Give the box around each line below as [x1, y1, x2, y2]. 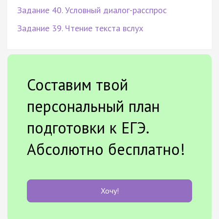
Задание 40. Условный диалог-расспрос [17, 4, 167, 16]
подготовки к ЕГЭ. [27, 117, 149, 138]
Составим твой [27, 74, 128, 95]
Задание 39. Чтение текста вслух [17, 22, 143, 34]
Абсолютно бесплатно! [27, 138, 185, 159]
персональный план [27, 95, 160, 116]
